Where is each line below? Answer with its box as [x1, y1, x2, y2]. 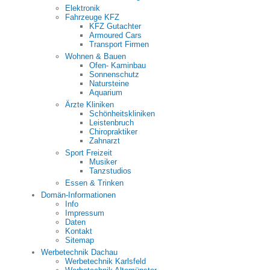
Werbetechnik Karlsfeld [65, 257, 146, 266]
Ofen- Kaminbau [89, 61, 146, 70]
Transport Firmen [89, 40, 149, 49]
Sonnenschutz [89, 70, 139, 79]
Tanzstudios [89, 166, 131, 175]
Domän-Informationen [41, 190, 116, 199]
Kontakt [65, 227, 92, 236]
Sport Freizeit [65, 148, 112, 157]
